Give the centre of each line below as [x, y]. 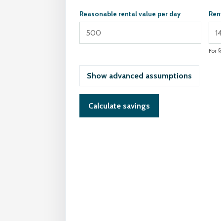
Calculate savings [119, 106]
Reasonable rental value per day [130, 14]
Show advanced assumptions [139, 76]
